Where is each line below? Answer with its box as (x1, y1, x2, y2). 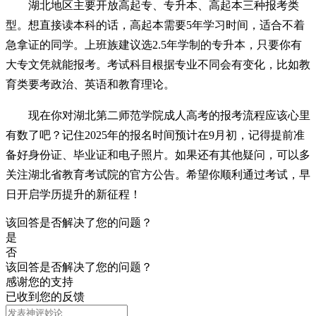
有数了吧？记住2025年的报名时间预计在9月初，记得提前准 (6, 129, 305, 142)
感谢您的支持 (6, 276, 73, 288)
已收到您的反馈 (6, 291, 85, 303)
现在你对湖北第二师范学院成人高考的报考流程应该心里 (28, 109, 310, 122)
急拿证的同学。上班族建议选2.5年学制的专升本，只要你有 (6, 39, 302, 51)
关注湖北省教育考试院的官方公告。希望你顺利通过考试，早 (6, 169, 310, 181)
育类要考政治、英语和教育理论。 (6, 78, 175, 91)
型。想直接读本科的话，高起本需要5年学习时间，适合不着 (6, 19, 305, 32)
